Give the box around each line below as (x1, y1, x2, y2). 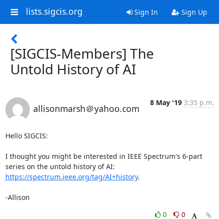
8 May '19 (150, 98, 182, 107)
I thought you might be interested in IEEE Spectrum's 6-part (5, 152, 202, 161)
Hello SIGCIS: (5, 131, 48, 140)
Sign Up (179, 7, 207, 17)
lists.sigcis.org (25, 5, 83, 18)
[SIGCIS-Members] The (10, 44, 154, 63)
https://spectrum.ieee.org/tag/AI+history (5, 172, 138, 181)
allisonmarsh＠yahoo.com (33, 103, 139, 114)
